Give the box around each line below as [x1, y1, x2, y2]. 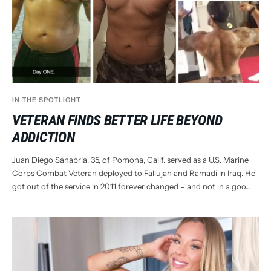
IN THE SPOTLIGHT [12, 96, 81, 105]
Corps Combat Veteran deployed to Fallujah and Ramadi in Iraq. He [12, 168, 255, 178]
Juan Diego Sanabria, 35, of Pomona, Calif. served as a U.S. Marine [12, 155, 249, 165]
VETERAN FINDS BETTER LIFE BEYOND [12, 112, 223, 129]
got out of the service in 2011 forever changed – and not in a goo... [12, 181, 250, 192]
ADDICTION [12, 129, 75, 146]
